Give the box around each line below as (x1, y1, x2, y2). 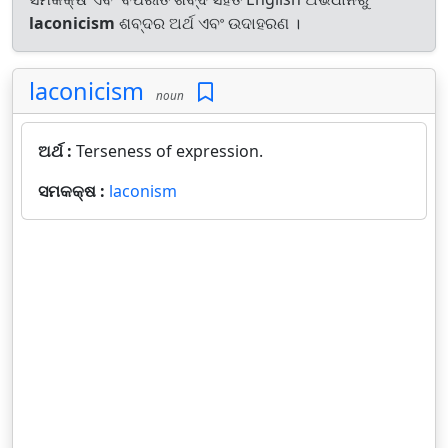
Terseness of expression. (76, 140, 263, 162)
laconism (109, 180, 177, 202)
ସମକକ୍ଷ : (38, 180, 109, 202)
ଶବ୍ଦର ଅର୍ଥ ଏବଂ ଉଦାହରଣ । (115, 12, 300, 34)
